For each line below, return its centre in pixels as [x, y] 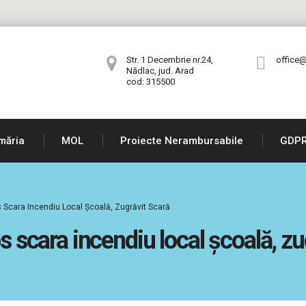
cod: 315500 [151, 82]
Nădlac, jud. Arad [160, 71]
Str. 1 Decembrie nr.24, [170, 60]
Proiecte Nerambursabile [182, 141]
